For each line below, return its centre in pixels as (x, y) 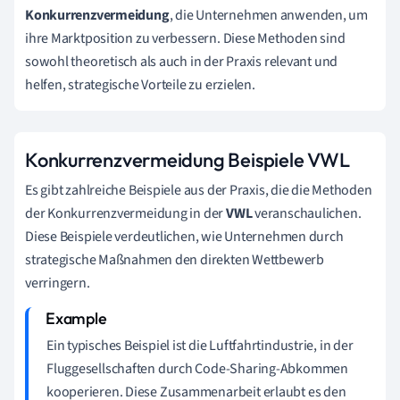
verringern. (58, 283)
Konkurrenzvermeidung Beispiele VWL (187, 159)
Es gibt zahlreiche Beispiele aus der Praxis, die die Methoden (199, 190)
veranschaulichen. (307, 213)
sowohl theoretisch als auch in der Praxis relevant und (182, 61)
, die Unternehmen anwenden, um (269, 15)
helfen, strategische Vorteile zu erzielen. (140, 84)
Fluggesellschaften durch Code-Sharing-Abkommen (197, 368)
